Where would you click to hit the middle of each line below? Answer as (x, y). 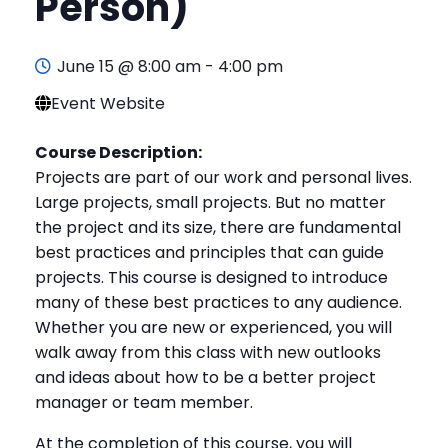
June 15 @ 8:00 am (129, 66)
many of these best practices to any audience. (218, 302)
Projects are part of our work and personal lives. (223, 177)
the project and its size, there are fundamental (218, 227)
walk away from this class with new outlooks (208, 352)
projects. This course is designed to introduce (211, 277)
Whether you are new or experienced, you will (213, 327)
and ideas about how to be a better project (205, 377)
